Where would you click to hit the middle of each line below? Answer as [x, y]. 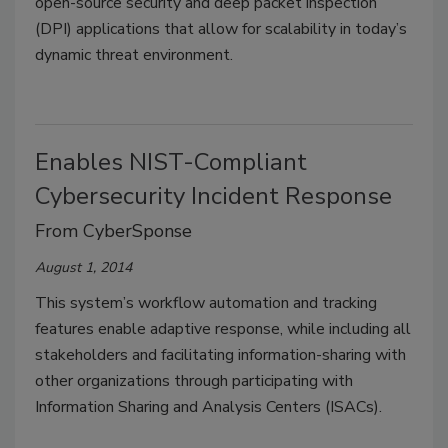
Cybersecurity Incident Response [213, 195]
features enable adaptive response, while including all [223, 328]
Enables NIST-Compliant [171, 161]
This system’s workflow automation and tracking [206, 302]
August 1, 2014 [83, 267]
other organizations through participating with [194, 380]
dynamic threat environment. [134, 54]
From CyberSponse [113, 230]
